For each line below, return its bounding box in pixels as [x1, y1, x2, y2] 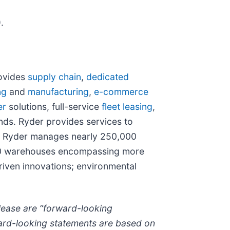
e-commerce [94, 86, 148, 98]
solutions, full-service [6, 101, 102, 112]
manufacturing [28, 86, 89, 98]
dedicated [86, 71, 129, 83]
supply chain [28, 71, 81, 83]
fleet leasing [102, 101, 152, 112]
